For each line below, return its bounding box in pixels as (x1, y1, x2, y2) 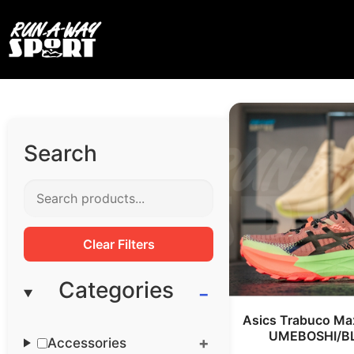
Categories (58, 277, 174, 303)
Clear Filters (82, 236, 155, 252)
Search (24, 140, 97, 167)
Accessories (47, 334, 127, 351)
